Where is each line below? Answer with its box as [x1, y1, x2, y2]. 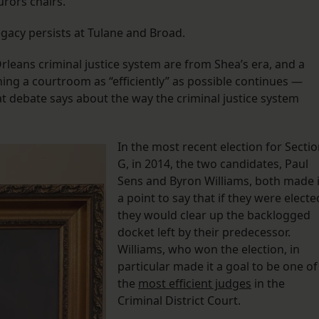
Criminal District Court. [117, 293, 244, 309]
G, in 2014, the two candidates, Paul [117, 156, 308, 172]
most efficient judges [138, 276, 251, 292]
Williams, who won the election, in [117, 241, 300, 258]
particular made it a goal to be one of [117, 258, 318, 275]
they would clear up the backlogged [117, 207, 310, 224]
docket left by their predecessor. [117, 224, 291, 241]
